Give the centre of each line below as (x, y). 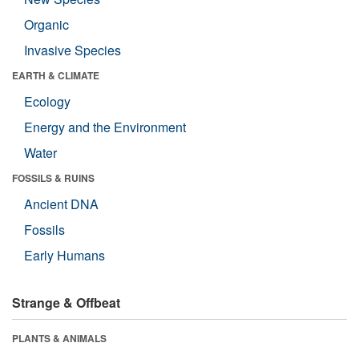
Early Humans (65, 256)
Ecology (47, 102)
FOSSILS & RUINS (53, 178)
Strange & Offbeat (66, 303)
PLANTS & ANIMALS (59, 339)
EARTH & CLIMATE (56, 76)
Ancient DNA (61, 204)
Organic (46, 25)
